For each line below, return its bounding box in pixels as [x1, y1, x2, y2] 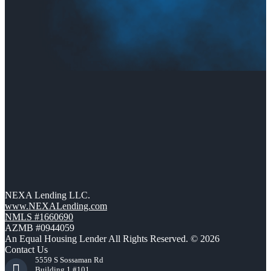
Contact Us [5, 244, 48, 255]
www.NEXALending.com [5, 201, 107, 212]
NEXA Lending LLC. [5, 190, 90, 201]
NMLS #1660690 [5, 212, 73, 223]
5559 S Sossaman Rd [35, 255, 103, 265]
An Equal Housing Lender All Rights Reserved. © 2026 [5, 233, 220, 244]
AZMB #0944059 [5, 223, 74, 233]
